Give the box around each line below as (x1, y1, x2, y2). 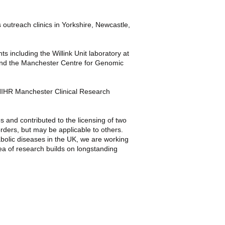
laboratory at (86, 49, 129, 57)
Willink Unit (52, 49, 87, 57)
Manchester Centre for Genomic (21, 59, 124, 67)
